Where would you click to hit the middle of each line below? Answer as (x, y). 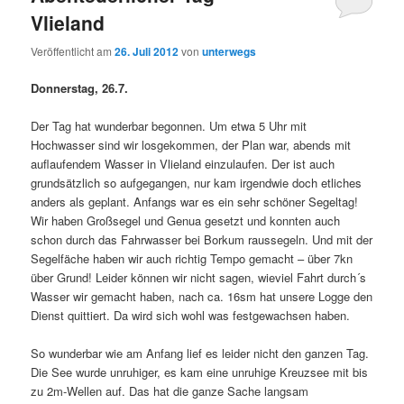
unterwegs (230, 51)
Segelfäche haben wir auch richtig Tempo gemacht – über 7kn (192, 258)
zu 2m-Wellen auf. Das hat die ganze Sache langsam (170, 391)
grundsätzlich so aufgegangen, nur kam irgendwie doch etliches (197, 182)
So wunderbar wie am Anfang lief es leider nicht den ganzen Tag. (200, 353)
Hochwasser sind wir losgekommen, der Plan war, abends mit (191, 144)
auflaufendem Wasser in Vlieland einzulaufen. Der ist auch (183, 163)
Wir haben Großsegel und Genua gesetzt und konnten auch (186, 220)
